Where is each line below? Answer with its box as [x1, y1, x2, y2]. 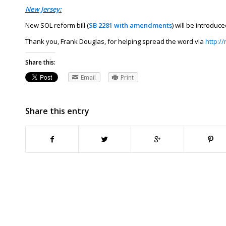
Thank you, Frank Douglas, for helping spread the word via [25, 37, 205, 46]
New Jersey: [25, 5, 62, 14]
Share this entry [25, 105, 89, 117]
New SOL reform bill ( [25, 21, 89, 30]
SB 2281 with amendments [89, 21, 172, 30]
